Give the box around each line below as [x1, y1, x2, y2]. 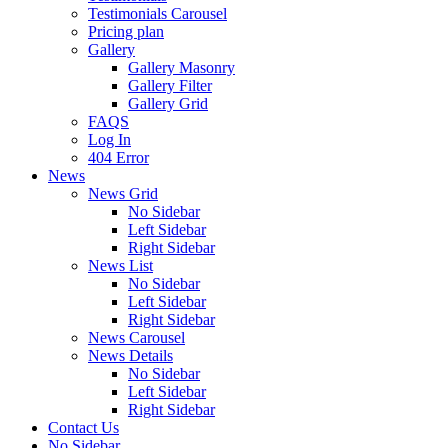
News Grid [88, 184, 158, 202]
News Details [88, 346, 173, 364]
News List [88, 256, 153, 274]
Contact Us [48, 418, 119, 436]
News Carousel [88, 328, 185, 346]
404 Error [88, 148, 149, 166]
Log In [88, 130, 131, 148]
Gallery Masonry [128, 58, 235, 76]
